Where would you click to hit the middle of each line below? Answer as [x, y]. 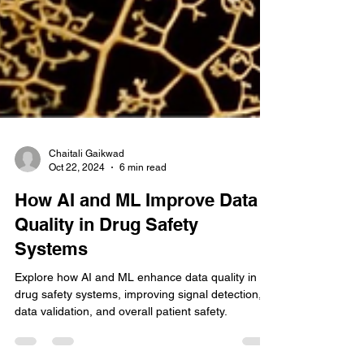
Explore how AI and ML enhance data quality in [136, 349]
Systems [51, 320]
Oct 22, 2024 [77, 238]
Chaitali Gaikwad [87, 225]
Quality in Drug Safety [106, 296]
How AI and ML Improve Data [136, 271]
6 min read [143, 238]
